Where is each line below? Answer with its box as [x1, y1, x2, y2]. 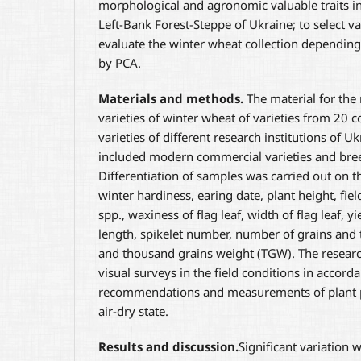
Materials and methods [98, 90, 240, 107]
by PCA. [98, 55, 141, 72]
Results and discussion [98, 338, 235, 355]
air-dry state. [98, 303, 168, 320]
